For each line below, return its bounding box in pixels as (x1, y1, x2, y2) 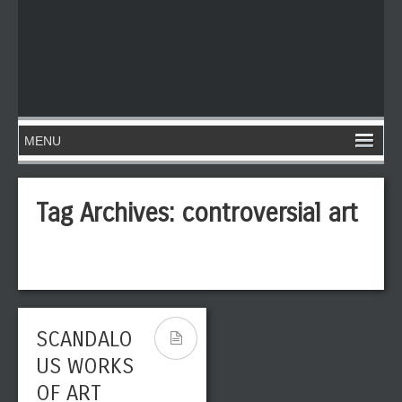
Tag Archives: (36, 198, 181, 229)
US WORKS (36, 354, 134, 379)
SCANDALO (36, 327, 133, 352)
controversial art (181, 198, 358, 229)
